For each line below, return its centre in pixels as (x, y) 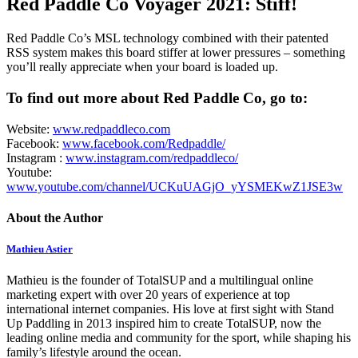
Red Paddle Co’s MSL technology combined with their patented (167, 38)
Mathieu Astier (40, 249)
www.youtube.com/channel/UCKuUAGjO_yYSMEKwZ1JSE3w (175, 186)
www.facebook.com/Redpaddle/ (144, 143)
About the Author (55, 217)
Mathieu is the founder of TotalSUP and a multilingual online (160, 280)
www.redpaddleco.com (111, 129)
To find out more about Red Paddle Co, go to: (157, 97)
